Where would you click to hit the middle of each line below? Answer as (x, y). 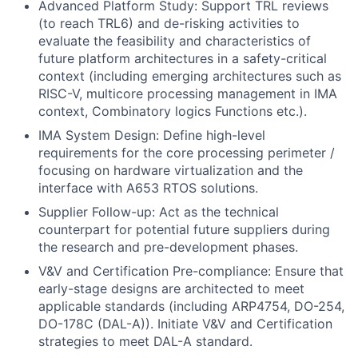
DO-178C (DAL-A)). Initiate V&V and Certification (185, 324)
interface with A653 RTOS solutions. (148, 188)
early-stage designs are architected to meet (171, 288)
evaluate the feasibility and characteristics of (175, 41)
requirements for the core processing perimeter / (187, 153)
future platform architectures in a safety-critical (183, 58)
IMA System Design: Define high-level (152, 135)
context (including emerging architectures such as (190, 76)
